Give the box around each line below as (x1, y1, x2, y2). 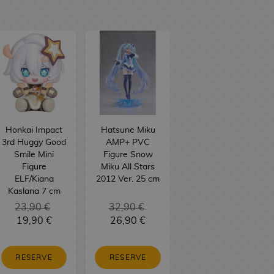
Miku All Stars (101, 162, 155, 171)
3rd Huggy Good (2, 138, 67, 147)
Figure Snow (103, 150, 153, 159)
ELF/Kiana (14, 174, 54, 183)
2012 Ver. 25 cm (96, 174, 160, 183)
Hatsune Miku (100, 125, 155, 135)
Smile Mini (14, 150, 54, 159)
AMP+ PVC (106, 138, 150, 147)
